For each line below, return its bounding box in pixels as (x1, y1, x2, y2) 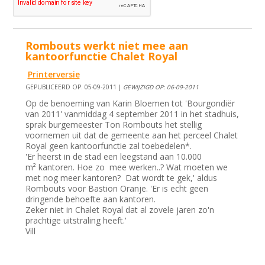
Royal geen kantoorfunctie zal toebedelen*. (25, 140, 192, 152)
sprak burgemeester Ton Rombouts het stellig (25, 119, 202, 131)
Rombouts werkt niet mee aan (25, 38, 189, 53)
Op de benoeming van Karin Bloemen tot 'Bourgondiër (25, 98, 235, 109)
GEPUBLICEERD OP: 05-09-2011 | (25, 83, 124, 92)
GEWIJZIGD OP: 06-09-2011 (123, 83, 199, 92)
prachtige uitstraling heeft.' (25, 215, 127, 227)
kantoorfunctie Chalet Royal (25, 49, 178, 64)
